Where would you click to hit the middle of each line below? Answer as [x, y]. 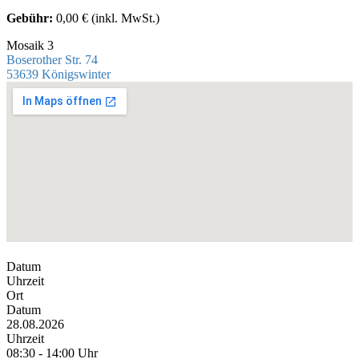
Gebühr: [30, 18]
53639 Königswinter [58, 74]
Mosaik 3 [30, 45]
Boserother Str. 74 [52, 59]
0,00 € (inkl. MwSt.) [106, 18]
